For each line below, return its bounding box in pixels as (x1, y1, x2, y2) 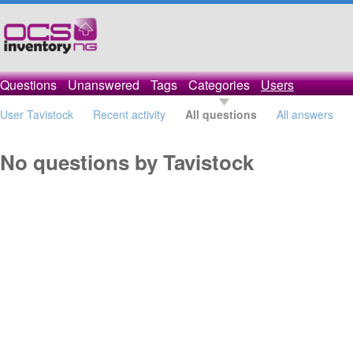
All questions (185, 106, 257, 122)
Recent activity (93, 106, 165, 122)
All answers (277, 106, 333, 122)
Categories (188, 76, 250, 94)
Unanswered (68, 76, 139, 94)
